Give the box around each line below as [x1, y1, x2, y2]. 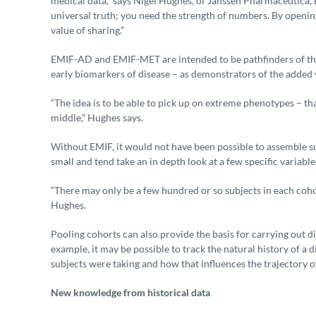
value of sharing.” [51, 24, 124, 37]
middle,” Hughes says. [51, 111, 143, 124]
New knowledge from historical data [51, 286, 210, 299]
